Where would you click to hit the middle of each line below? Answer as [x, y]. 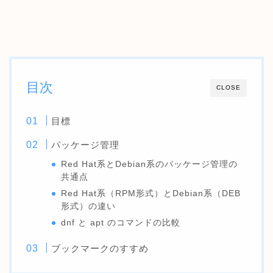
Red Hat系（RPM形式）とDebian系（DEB [151, 194]
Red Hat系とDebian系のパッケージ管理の [150, 165]
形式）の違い [89, 207]
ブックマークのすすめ [100, 249]
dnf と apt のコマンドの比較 [121, 223]
